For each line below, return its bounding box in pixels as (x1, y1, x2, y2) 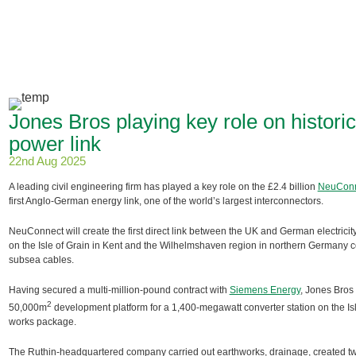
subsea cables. (8, 253, 74, 265)
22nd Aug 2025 (8, 153, 86, 168)
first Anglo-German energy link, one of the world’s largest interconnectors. (8, 195, 323, 207)
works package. (8, 315, 76, 327)
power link (8, 132, 101, 155)
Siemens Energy (229, 284, 300, 296)
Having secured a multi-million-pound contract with (8, 284, 230, 296)
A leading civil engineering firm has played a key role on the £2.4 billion (8, 180, 318, 192)
